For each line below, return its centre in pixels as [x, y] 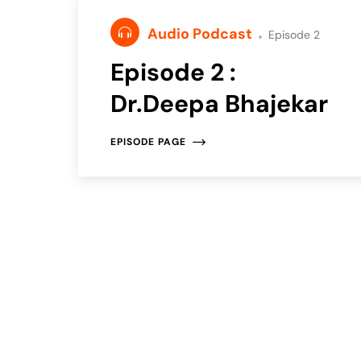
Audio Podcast [201, 33]
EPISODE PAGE [148, 141]
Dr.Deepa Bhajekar [219, 103]
